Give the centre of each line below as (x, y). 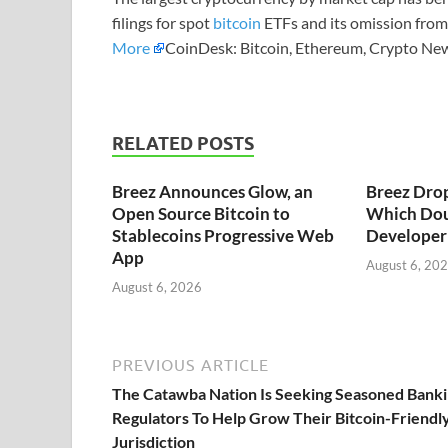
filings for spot (162, 23)
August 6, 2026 (157, 286)
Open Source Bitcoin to (201, 214)
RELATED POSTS (183, 144)
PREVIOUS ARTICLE (190, 364)
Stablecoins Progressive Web (223, 236)
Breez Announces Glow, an (212, 192)
